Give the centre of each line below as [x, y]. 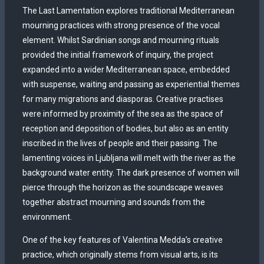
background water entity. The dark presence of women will [131, 173]
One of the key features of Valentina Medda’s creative [123, 240]
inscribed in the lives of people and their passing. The [120, 143]
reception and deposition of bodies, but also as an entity [126, 128]
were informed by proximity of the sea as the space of [123, 114]
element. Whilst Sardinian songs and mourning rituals [121, 40]
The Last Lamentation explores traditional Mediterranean [128, 11]
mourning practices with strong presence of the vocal [121, 25]
